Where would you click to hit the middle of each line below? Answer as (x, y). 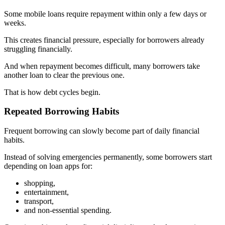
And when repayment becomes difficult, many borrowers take (102, 66)
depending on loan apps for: (48, 166)
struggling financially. (38, 49)
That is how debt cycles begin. (52, 92)
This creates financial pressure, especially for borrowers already (104, 40)
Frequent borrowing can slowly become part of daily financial (102, 131)
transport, (39, 201)
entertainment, (46, 192)
